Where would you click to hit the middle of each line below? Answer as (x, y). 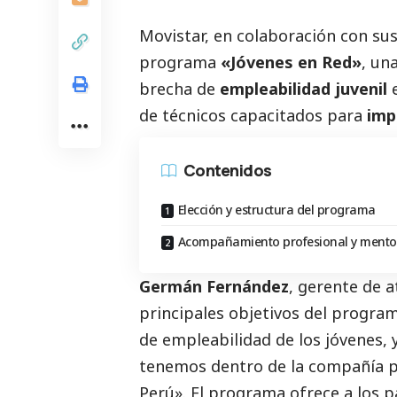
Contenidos (228, 170)
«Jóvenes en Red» (291, 62)
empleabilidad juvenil (304, 89)
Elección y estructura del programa (276, 210)
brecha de (179, 89)
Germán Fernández (214, 287)
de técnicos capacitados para (251, 116)
